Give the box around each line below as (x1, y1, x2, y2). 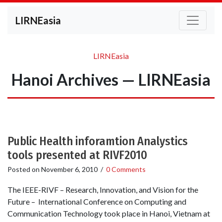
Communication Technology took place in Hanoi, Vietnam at (7, 209, 210, 219)
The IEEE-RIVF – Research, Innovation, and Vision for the (7, 185, 198, 195)
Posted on (7, 165, 41, 173)
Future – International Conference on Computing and (7, 197, 186, 207)
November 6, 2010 (41, 165, 98, 173)
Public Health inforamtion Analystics (7, 134, 188, 148)
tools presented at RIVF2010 (7, 148, 147, 162)
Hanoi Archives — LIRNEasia (11, 70, 211, 89)
